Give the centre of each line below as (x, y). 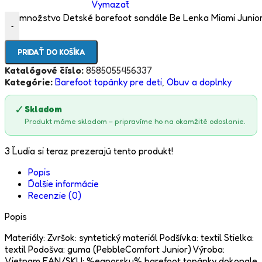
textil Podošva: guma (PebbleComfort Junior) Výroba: (115, 249)
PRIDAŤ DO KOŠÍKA (51, 52)
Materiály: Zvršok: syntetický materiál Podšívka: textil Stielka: (129, 238)
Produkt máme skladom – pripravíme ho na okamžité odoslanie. (135, 121)
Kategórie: (29, 82)
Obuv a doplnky (199, 82)
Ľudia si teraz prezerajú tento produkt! (93, 151)
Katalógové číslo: (45, 70)
